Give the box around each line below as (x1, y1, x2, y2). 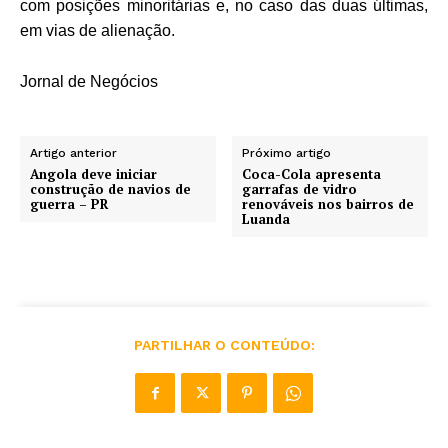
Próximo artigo (242, 145, 332, 160)
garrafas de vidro (242, 179, 358, 198)
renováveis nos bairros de (242, 194, 415, 213)
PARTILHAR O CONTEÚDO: (133, 336, 315, 353)
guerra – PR (30, 194, 108, 213)
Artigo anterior (30, 145, 117, 160)
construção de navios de (30, 179, 191, 198)
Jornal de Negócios (20, 72, 158, 90)
